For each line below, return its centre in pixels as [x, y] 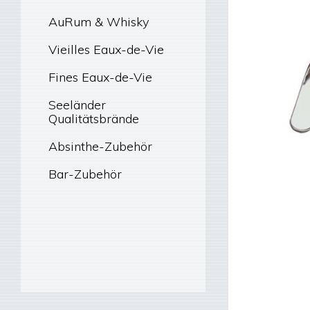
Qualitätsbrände [94, 119]
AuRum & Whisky [99, 22]
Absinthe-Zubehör [100, 146]
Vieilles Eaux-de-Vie [106, 49]
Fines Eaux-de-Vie [100, 77]
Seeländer [77, 105]
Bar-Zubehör [85, 174]
